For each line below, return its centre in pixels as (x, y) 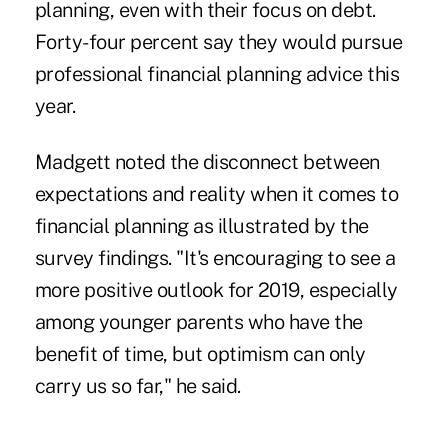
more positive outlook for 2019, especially (216, 290)
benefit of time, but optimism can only (200, 354)
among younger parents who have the (198, 322)
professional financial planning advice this (217, 74)
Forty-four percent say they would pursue (218, 42)
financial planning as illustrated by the (201, 226)
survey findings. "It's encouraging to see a (215, 258)
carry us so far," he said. (137, 386)
